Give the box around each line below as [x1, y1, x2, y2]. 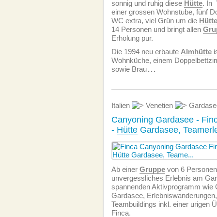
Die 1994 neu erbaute [111, 47, 181, 56]
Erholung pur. [111, 34, 153, 42]
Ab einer [111, 165, 139, 173]
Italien [111, 101, 132, 109]
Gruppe [139, 165, 165, 173]
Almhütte [181, 47, 212, 56]
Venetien [144, 101, 175, 109]
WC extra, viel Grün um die [111, 16, 199, 25]
